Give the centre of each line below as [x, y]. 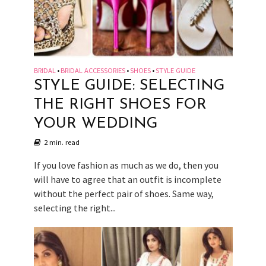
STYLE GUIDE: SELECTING [129, 85]
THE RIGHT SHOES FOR [120, 104]
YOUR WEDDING [95, 123]
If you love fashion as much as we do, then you [126, 165]
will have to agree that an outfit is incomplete [127, 179]
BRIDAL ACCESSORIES [93, 70]
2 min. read [61, 142]
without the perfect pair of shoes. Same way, [123, 193]
